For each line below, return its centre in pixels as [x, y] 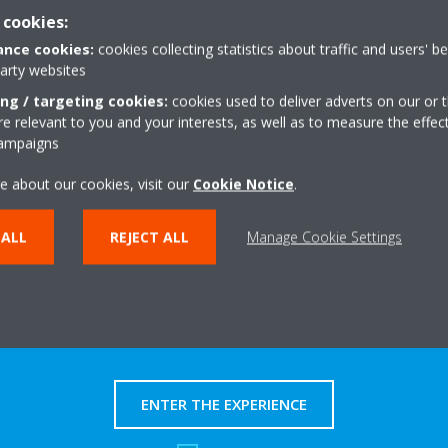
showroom [224, 337]
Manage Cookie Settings [324, 236]
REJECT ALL [149, 236]
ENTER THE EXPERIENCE [223, 404]
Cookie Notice [243, 183]
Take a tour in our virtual [223, 302]
